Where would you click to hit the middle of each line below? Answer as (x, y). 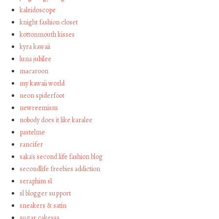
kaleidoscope (38, 10)
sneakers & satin (43, 206)
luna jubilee (36, 59)
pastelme (33, 132)
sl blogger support (45, 194)
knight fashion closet (49, 22)
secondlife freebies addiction (60, 169)
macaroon (34, 71)
